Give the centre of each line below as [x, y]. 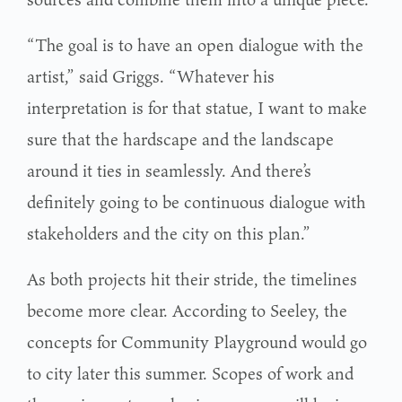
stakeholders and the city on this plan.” [169, 233]
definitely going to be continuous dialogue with [197, 201]
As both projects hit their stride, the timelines [192, 279]
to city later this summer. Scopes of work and [190, 373]
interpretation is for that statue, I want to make [197, 107]
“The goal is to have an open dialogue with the [195, 44]
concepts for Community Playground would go [197, 341]
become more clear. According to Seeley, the [187, 310]
